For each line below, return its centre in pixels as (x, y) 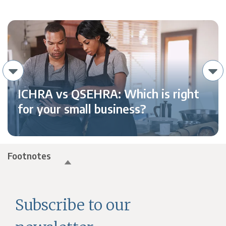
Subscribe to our (73, 205)
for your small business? (82, 109)
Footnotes (30, 156)
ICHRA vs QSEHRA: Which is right (109, 94)
